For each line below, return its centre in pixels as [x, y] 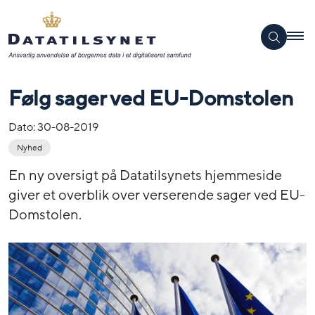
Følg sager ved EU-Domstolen [151, 98]
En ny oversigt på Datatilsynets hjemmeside [145, 175]
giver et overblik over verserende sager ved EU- [157, 195]
